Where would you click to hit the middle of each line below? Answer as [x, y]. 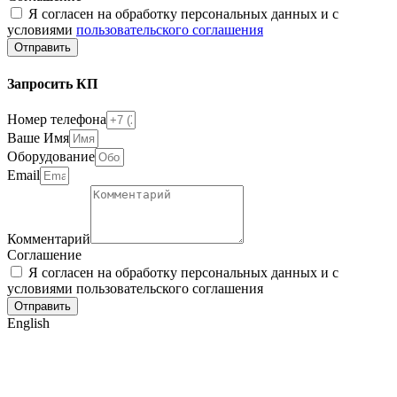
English [28, 323]
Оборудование [51, 156]
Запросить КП [52, 83]
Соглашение [44, 255]
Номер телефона [57, 119]
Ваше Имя [38, 138]
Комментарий [49, 239]
